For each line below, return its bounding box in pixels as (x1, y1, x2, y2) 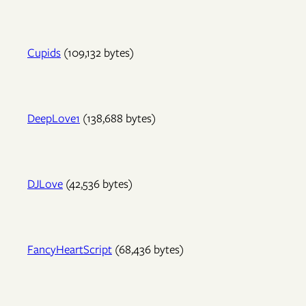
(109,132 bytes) (61, 44, 134, 61)
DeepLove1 (27, 110, 80, 127)
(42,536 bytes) (63, 176, 133, 193)
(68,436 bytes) (112, 241, 184, 258)
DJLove (27, 176, 63, 193)
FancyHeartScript (27, 241, 112, 258)
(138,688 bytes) (80, 110, 156, 127)
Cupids (27, 44, 61, 61)
